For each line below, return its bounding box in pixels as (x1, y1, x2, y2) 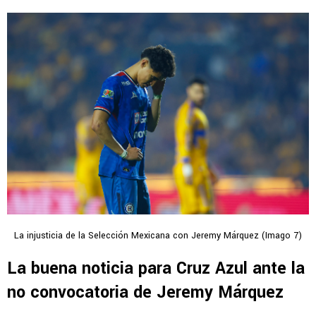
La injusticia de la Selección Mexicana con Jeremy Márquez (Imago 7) (14, 229, 302, 242)
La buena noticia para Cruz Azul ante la (7, 256, 305, 280)
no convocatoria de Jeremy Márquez (7, 280, 284, 304)
